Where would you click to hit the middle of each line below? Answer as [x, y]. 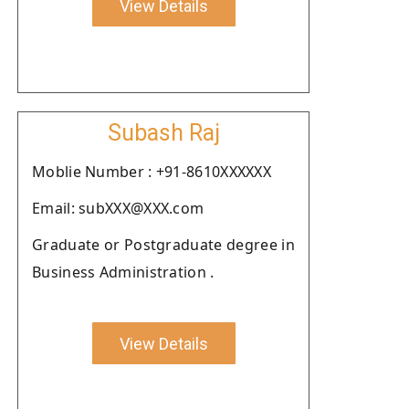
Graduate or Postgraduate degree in [163, 245]
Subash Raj [163, 133]
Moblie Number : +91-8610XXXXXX [152, 172]
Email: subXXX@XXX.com [118, 208]
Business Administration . [123, 272]
